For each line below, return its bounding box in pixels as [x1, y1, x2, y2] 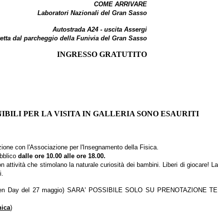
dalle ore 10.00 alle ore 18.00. [18, 152, 106, 160]
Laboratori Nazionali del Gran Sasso [37, 9, 147, 17]
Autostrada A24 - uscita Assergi [53, 26, 147, 34]
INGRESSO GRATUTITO [57, 50, 147, 59]
